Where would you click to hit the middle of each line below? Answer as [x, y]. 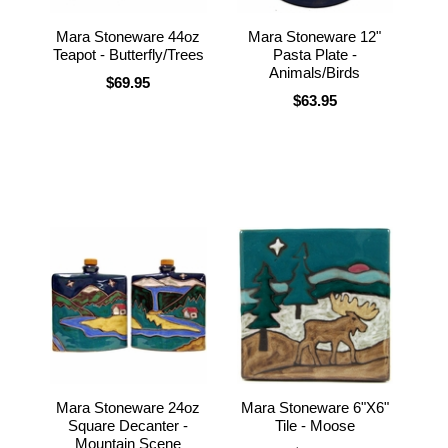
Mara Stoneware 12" [315, 36]
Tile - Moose [314, 425]
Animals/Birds [315, 72]
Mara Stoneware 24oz [128, 407]
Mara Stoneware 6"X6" [314, 407]
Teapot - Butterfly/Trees [128, 54]
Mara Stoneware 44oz [128, 36]
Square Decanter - [128, 425]
